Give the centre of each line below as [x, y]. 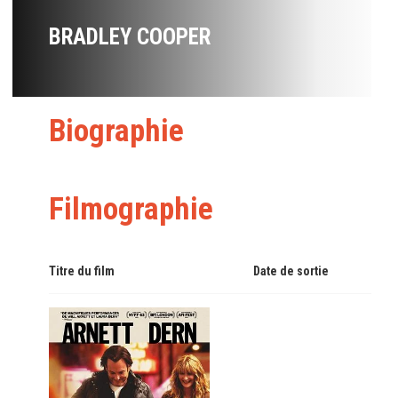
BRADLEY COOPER [130, 37]
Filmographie [131, 209]
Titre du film [82, 271]
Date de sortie [291, 271]
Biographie [116, 131]
